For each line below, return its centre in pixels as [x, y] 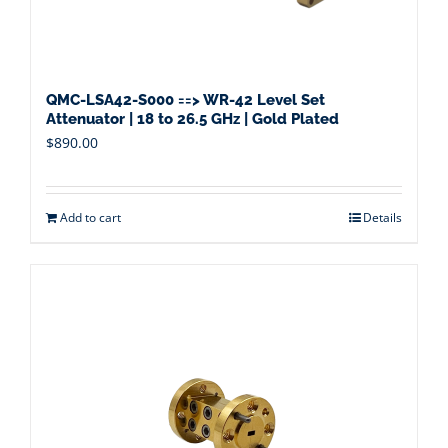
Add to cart [90, 217]
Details [382, 217]
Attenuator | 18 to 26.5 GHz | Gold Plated [192, 119]
